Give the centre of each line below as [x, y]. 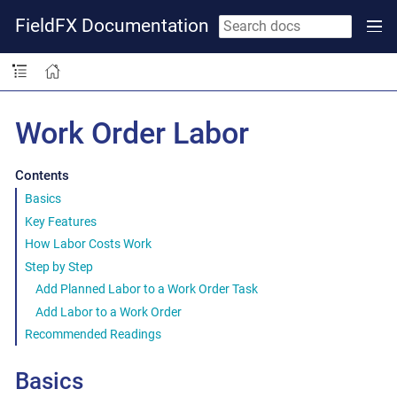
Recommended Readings [93, 334]
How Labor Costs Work [88, 244]
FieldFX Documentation [112, 26]
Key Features [60, 221]
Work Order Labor [132, 132]
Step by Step [58, 266]
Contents [42, 175]
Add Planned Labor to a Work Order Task [147, 289]
